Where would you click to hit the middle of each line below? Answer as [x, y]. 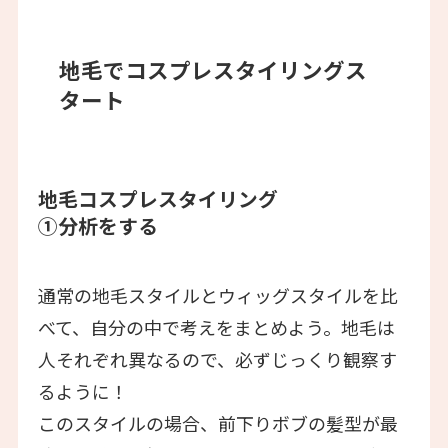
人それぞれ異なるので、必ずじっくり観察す [217, 358]
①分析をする [97, 226]
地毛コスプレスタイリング [157, 199]
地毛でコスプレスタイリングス [213, 70]
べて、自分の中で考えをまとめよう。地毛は [216, 326]
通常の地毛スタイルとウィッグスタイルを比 [217, 294]
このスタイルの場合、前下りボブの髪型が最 [217, 422]
